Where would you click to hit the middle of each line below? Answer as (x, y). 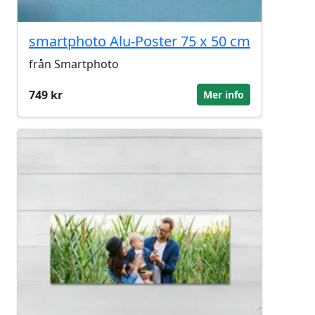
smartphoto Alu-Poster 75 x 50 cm (140, 41)
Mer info (224, 95)
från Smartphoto (74, 64)
